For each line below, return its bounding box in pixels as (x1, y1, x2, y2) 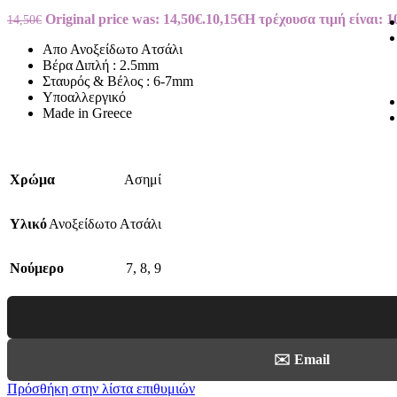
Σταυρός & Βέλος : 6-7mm (43, 73, 193, 89)
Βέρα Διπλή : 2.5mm (43, 57, 159, 73)
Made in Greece (43, 105, 132, 121)
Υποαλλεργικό (43, 89, 126, 105)
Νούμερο (10, 260, 64, 276)
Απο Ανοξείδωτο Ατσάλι (43, 41, 183, 57)
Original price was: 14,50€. (45, 11, 206, 27)
